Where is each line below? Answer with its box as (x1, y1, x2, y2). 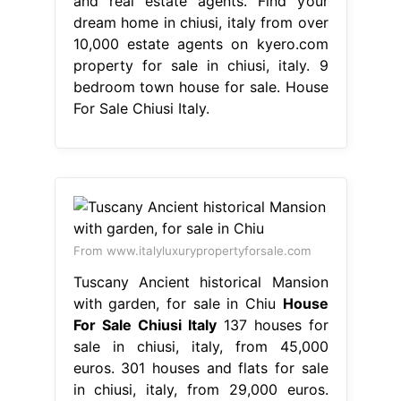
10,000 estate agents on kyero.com (73, 34, 328, 53)
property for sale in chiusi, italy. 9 (73, 55, 328, 74)
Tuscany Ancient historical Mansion (73, 272, 328, 291)
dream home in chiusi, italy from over (73, 13, 328, 31)
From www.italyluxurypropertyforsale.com (73, 243, 311, 258)
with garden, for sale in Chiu (73, 294, 283, 312)
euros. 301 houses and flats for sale (73, 358, 328, 377)
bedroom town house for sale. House (73, 77, 328, 96)
